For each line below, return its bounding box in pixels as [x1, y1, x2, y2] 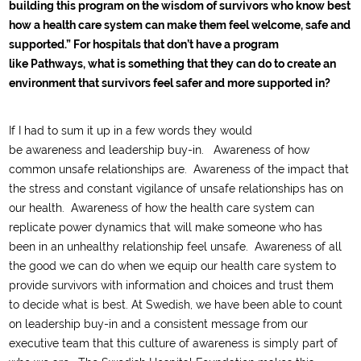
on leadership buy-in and [9, 317, 145, 330]
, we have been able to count [190, 298, 343, 311]
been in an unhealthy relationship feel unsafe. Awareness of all [9, 240, 342, 253]
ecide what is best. [30, 298, 129, 311]
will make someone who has [174, 221, 323, 234]
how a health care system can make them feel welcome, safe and [9, 19, 351, 31]
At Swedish [131, 298, 191, 311]
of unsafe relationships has [186, 182, 331, 195]
